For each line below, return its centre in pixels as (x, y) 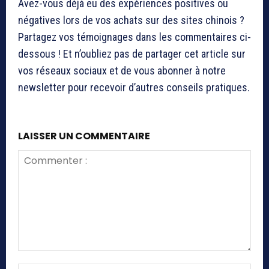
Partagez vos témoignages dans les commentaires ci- (134, 37)
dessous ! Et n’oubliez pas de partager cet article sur (132, 54)
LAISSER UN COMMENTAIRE (84, 136)
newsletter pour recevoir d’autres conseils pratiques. (134, 88)
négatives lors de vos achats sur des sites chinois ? (131, 20)
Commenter (40, 257)
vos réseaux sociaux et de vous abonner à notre (122, 71)
